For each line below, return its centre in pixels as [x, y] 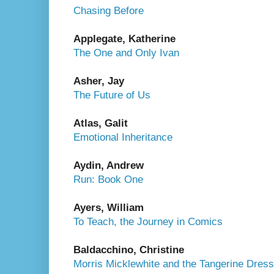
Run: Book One [108, 179]
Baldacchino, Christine [129, 250]
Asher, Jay [99, 81]
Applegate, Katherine [124, 39]
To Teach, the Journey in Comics [148, 221]
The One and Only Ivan [126, 53]
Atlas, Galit [101, 123]
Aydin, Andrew [109, 165]
